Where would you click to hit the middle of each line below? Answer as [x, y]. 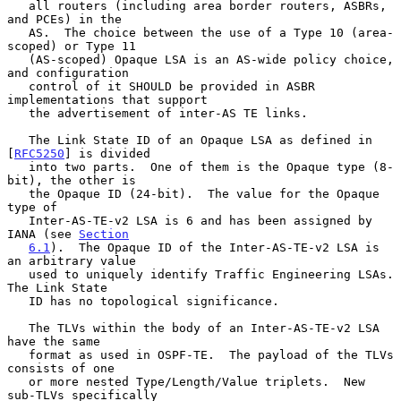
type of [32, 207]
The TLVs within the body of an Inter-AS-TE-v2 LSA [18, 328]
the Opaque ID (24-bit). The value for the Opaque [18, 193]
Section [104, 234]
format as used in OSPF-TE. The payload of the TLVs [18, 354]
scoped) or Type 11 [72, 46]
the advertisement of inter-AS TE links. [18, 113]
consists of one [61, 368]
